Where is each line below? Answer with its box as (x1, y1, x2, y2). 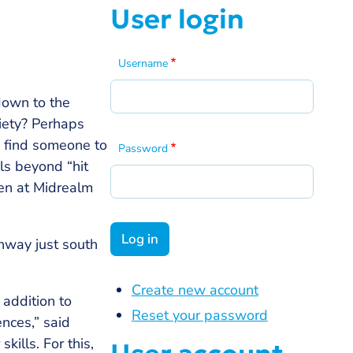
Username (117, 56, 168, 71)
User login (110, 2, 244, 35)
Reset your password (131, 305, 268, 325)
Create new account (131, 281, 258, 299)
